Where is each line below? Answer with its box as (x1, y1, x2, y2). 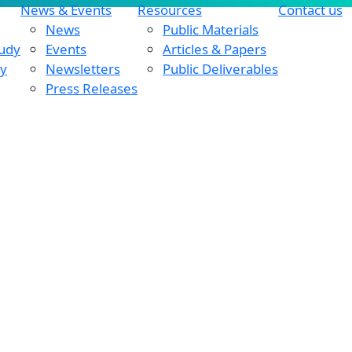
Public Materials (163, 20, 258, 38)
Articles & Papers (163, 40, 266, 58)
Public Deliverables (163, 60, 278, 78)
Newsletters (46, 60, 120, 78)
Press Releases (46, 79, 137, 97)
